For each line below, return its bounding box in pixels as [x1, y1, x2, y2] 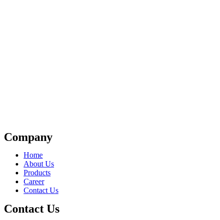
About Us [24, 160, 54, 168]
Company [4, 131, 53, 143]
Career [24, 177, 44, 186]
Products [24, 168, 51, 177]
